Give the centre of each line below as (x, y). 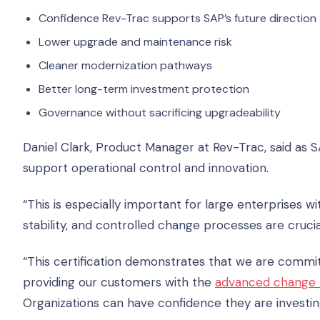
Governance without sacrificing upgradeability (160, 112)
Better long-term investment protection (144, 89)
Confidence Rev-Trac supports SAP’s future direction (177, 18)
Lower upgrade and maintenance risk (135, 42)
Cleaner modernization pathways (125, 65)
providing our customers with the (119, 282)
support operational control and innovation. (146, 168)
